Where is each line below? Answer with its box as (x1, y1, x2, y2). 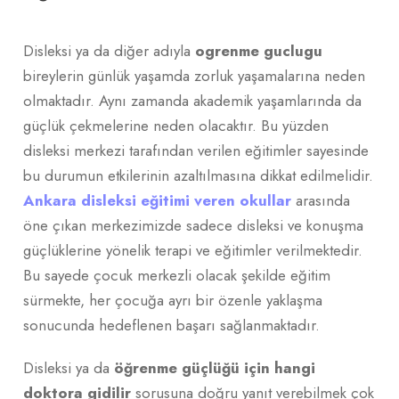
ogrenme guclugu (195, 39, 322, 61)
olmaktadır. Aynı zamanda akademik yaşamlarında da (23, 89, 362, 111)
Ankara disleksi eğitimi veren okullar (23, 189, 291, 211)
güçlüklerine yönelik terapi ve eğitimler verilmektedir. (23, 239, 362, 261)
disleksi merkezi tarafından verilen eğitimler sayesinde (23, 139, 369, 161)
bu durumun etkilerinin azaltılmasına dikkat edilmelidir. (23, 164, 373, 186)
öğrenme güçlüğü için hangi (114, 356, 315, 379)
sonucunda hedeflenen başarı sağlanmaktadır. (23, 313, 320, 336)
